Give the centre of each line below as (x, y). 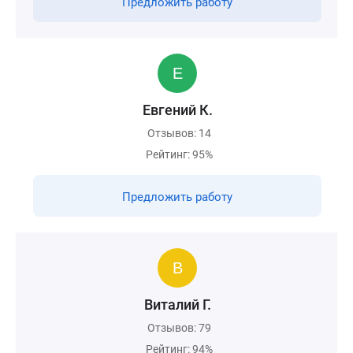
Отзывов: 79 (179, 328)
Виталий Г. (177, 305)
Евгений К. (177, 110)
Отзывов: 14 (179, 133)
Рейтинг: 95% (179, 154)
